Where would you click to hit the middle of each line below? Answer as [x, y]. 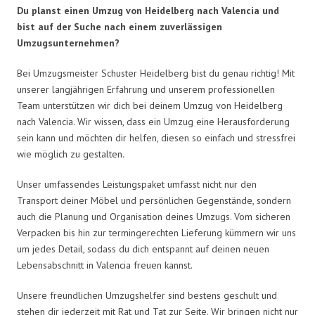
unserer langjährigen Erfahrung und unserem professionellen [146, 89]
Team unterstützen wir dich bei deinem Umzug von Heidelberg [150, 105]
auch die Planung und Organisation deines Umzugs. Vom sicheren [154, 216]
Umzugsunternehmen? [68, 43]
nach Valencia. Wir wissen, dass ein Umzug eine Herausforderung [153, 121]
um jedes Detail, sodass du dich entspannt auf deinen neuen [143, 249]
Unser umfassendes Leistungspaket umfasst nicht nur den [137, 184]
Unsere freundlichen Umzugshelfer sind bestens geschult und [147, 295]
